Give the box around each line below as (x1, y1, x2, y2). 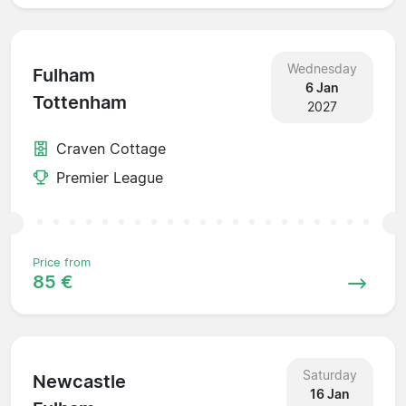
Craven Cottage (56, 139, 166, 158)
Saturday (302, 366, 357, 382)
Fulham (33, 64, 95, 87)
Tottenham (33, 92, 127, 114)
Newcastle (33, 371, 126, 393)
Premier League (56, 168, 163, 187)
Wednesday (286, 60, 357, 76)
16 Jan (309, 385, 350, 401)
